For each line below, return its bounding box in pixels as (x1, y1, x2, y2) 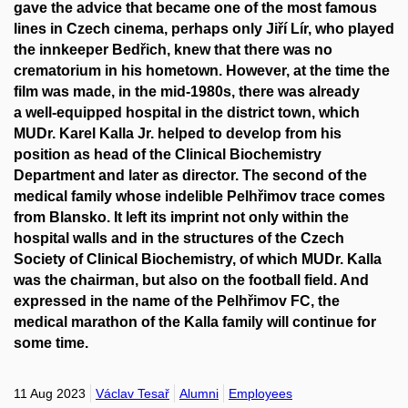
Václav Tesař (96, 385, 169, 401)
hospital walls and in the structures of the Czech (14, 230, 344, 247)
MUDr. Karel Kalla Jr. (14, 126, 154, 142)
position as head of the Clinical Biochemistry (14, 147, 321, 163)
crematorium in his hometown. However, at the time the (14, 63, 390, 79)
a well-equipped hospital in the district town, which (14, 105, 360, 121)
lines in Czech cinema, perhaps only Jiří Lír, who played (14, 21, 394, 37)
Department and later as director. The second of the (14, 168, 367, 184)
